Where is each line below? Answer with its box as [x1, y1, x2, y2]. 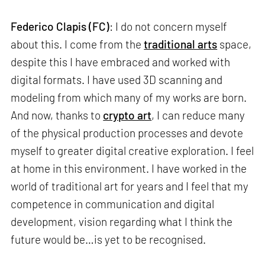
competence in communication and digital [11, 197, 215, 211]
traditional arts [144, 37, 218, 51]
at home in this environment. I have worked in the [11, 161, 247, 176]
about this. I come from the [11, 37, 144, 51]
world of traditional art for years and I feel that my [11, 179, 249, 193]
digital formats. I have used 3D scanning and [11, 73, 223, 87]
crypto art [103, 108, 152, 122]
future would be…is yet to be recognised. [11, 232, 206, 247]
